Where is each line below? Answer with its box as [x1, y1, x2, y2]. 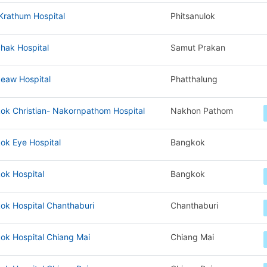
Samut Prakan [170, 42, 225, 52]
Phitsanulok [170, 11, 215, 21]
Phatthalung [170, 74, 218, 84]
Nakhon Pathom [170, 105, 233, 116]
